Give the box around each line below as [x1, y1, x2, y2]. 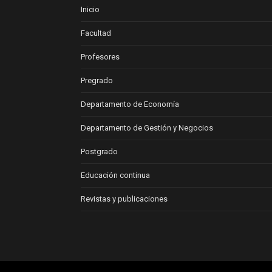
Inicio [81, 4, 100, 14]
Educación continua [81, 170, 150, 180]
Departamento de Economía [81, 99, 179, 109]
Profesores [81, 52, 120, 61]
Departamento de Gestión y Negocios [81, 123, 213, 132]
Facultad [81, 28, 111, 38]
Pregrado [81, 75, 113, 85]
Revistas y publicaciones [81, 194, 168, 203]
